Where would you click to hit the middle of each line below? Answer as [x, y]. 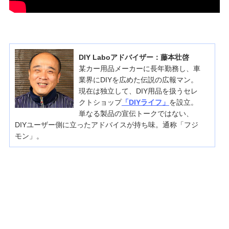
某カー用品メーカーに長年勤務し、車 [139, 68]
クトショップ [100, 102]
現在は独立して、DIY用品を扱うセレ [138, 91]
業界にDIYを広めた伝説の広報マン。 [138, 79]
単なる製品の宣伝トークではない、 [136, 113]
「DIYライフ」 [145, 102]
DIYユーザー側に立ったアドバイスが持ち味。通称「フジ [106, 124]
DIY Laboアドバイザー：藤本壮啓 [134, 57]
